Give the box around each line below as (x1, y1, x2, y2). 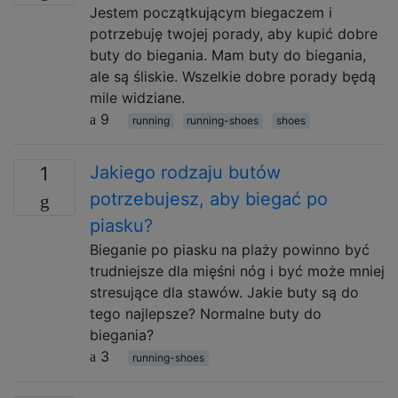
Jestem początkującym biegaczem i (90, 4, 332, 21)
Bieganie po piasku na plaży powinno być (90, 241, 370, 259)
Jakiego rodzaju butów (90, 162, 281, 183)
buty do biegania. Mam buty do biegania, (90, 46, 366, 64)
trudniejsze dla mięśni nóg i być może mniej (90, 262, 385, 280)
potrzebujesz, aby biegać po (90, 188, 328, 210)
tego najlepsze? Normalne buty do (90, 305, 322, 322)
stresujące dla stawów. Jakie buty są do (90, 283, 359, 301)
